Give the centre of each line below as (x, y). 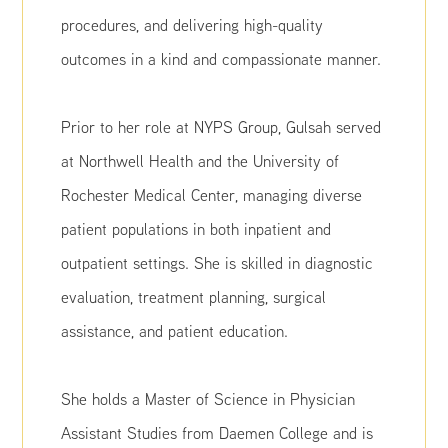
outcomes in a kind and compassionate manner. (221, 59)
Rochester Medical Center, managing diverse (212, 195)
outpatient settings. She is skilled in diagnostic (217, 263)
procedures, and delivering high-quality (192, 25)
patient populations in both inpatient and (196, 229)
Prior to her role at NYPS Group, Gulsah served (221, 127)
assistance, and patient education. (175, 331)
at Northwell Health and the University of (200, 161)
